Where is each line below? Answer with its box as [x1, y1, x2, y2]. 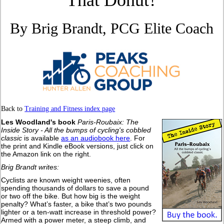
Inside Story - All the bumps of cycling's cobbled [1, 126, 151, 134]
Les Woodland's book [1, 118, 76, 126]
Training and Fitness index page [24, 105, 115, 113]
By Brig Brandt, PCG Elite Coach [10, 20, 214, 37]
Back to [1, 105, 25, 113]
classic [1, 134, 22, 142]
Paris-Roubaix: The [77, 118, 139, 126]
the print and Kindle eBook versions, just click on [1, 142, 154, 150]
